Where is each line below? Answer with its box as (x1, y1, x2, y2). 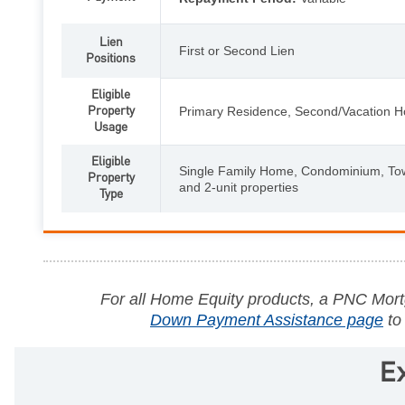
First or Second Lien (179, 42, 295, 58)
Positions (86, 49, 136, 68)
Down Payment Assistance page (150, 310, 383, 329)
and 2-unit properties (179, 179, 298, 194)
